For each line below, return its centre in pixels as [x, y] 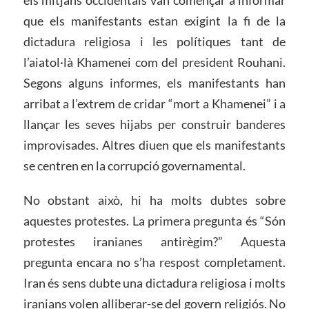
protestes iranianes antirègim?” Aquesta [154, 241]
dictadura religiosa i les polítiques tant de [154, 41]
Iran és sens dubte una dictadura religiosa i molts [154, 282]
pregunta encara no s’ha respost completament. [154, 262]
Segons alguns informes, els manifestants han [154, 82]
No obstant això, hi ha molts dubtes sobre [154, 200]
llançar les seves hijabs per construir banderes [154, 124]
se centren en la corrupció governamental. [134, 165]
